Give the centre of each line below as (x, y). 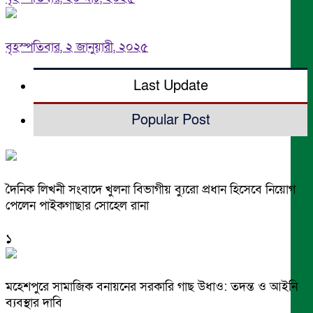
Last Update (170, 86)
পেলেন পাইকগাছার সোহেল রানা (77, 205)
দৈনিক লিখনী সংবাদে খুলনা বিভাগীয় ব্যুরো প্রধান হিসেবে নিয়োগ (151, 189)
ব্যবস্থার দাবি (34, 303)
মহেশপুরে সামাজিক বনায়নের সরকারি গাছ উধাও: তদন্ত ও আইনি (152, 287)
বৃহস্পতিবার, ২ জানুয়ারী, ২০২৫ (77, 47)
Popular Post (170, 120)
